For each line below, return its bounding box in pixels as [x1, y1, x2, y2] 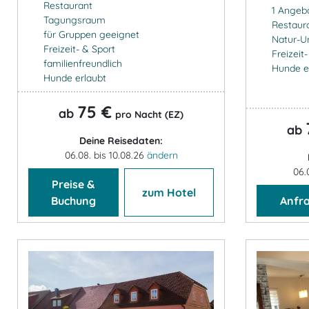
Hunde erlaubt [43, 71, 106, 84]
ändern [146, 148, 178, 161]
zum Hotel [141, 185, 196, 199]
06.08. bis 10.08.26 [64, 148, 147, 161]
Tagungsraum [43, 13, 106, 26]
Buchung [50, 193, 96, 208]
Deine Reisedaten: [79, 134, 163, 147]
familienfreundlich [43, 57, 122, 70]
